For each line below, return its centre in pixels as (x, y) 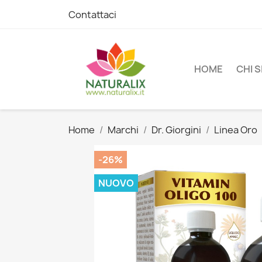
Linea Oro (236, 130)
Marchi (123, 130)
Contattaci (92, 15)
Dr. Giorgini (176, 130)
